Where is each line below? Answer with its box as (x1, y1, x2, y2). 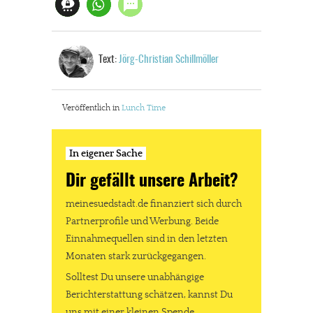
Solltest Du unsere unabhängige (66, 271, 204, 283)
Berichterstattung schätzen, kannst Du (66, 289, 233, 300)
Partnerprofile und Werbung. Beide (66, 215, 219, 227)
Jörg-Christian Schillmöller (119, 54, 219, 66)
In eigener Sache (69, 148, 143, 159)
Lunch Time (122, 103, 166, 112)
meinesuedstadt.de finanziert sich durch (66, 198, 242, 210)
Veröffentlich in (62, 103, 122, 112)
